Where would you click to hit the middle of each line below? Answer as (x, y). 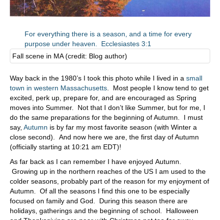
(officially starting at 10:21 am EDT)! (66, 147)
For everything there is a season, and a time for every (108, 34)
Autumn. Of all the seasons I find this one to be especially (100, 191)
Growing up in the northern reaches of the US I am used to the (108, 171)
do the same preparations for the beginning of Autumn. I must (106, 117)
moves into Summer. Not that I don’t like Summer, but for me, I (108, 107)
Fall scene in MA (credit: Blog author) (70, 56)
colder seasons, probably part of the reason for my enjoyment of (110, 181)
